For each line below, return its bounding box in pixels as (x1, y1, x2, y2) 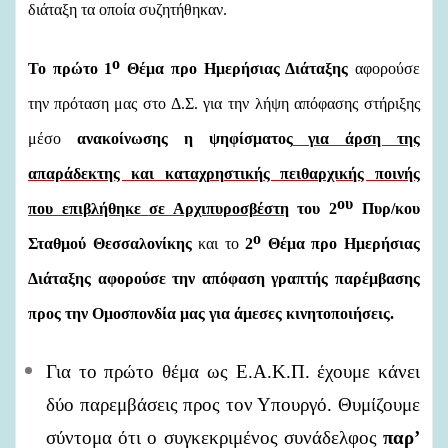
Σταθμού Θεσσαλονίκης (28, 234, 192, 252)
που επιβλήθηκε (28, 199, 141, 217)
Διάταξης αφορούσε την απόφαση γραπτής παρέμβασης (28, 269, 420, 287)
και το (191, 234, 246, 252)
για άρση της (308, 129, 420, 147)
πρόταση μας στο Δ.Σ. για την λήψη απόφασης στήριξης (53, 94, 421, 112)
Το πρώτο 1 (28, 59, 113, 77)
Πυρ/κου (353, 199, 421, 217)
